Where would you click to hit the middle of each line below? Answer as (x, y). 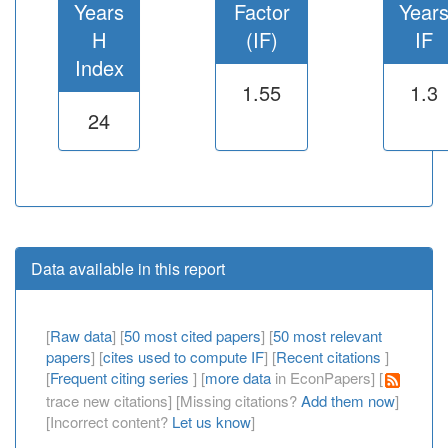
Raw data (81, 335)
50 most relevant (327, 335)
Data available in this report (128, 268)
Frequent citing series (121, 377)
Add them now (348, 400)
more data (238, 377)
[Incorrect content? (109, 421)
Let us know (211, 421)
